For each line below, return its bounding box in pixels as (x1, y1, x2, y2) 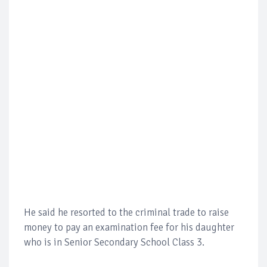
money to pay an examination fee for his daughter (24, 221, 234, 234)
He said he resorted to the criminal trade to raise (24, 206, 229, 219)
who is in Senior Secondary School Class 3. (24, 236, 204, 249)
